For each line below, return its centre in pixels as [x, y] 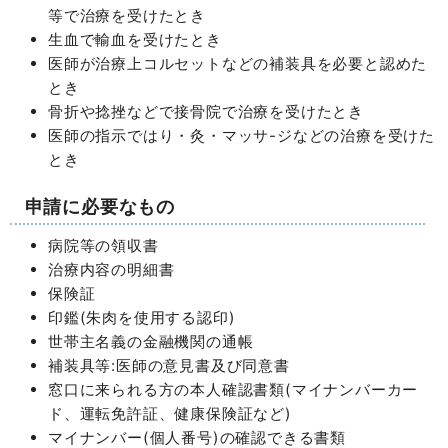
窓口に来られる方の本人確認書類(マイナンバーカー [233, 389]
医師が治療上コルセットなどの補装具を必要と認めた [238, 63]
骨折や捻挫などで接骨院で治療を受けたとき [206, 111]
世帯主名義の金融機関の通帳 [151, 341]
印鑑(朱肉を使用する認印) [142, 317]
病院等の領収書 [103, 245]
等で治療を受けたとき [127, 15]
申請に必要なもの [99, 205]
